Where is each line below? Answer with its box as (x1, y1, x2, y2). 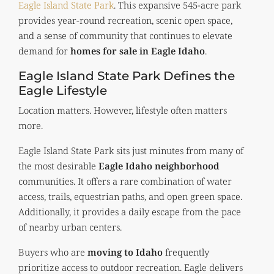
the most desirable (18, 159, 98, 172)
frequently (163, 245, 209, 258)
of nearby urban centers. (18, 220, 122, 233)
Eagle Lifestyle (18, 83, 107, 98)
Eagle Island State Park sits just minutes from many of (18, 144, 243, 157)
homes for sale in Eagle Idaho (70, 44, 205, 57)
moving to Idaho (87, 245, 163, 258)
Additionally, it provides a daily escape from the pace (18, 205, 241, 218)
